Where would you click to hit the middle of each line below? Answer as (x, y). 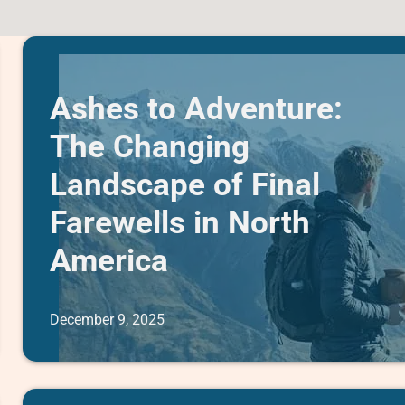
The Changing (150, 147)
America (109, 261)
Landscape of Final (185, 185)
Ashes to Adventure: (197, 109)
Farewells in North (180, 223)
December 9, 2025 (108, 319)
